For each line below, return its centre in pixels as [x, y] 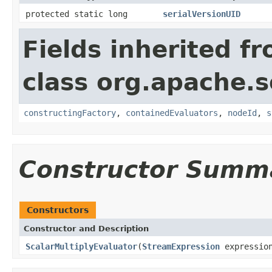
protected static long [76, 14]
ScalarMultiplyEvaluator [81, 246]
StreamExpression [181, 246]
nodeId [242, 113]
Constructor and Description [86, 228]
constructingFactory [70, 113]
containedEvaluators [172, 113]
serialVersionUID [202, 14]
